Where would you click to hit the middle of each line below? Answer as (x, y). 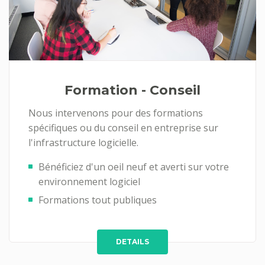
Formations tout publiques (98, 200)
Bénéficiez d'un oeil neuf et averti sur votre (134, 167)
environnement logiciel (89, 182)
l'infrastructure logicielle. (83, 143)
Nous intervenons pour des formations (116, 113)
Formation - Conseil (132, 91)
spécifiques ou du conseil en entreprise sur (123, 128)
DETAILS (132, 242)
